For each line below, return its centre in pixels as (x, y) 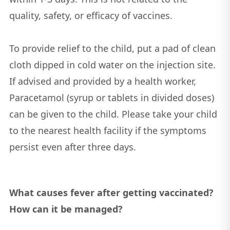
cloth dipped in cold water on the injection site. (112, 64)
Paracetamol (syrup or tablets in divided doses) (111, 97)
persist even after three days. (72, 147)
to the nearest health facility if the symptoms (108, 130)
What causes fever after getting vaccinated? (111, 192)
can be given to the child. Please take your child (113, 114)
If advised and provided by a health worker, (102, 81)
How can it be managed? (66, 209)
